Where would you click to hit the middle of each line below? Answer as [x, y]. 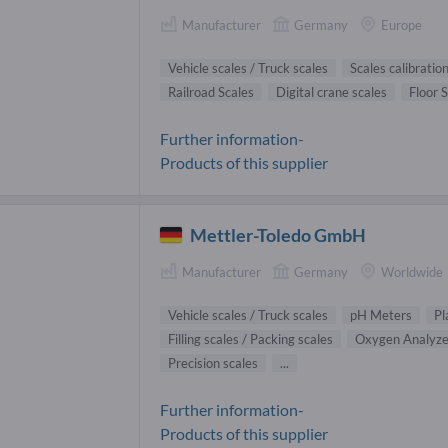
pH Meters [381, 315]
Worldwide [412, 272]
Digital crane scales [331, 92]
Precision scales [213, 363]
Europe [401, 24]
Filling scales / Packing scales [250, 339]
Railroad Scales [211, 92]
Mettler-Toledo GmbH [278, 235]
